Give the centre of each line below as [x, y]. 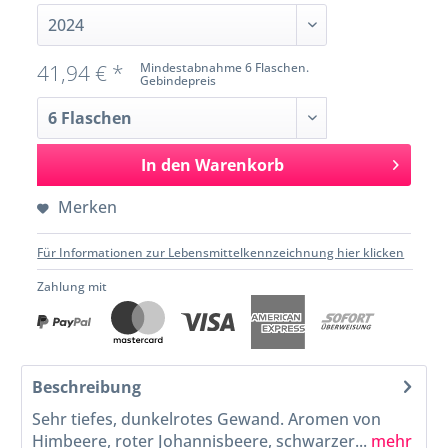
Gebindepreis [178, 80]
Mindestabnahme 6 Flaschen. [225, 67]
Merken [88, 206]
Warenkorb [239, 164]
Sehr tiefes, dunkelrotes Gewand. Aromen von [207, 418]
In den [165, 164]
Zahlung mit [72, 286]
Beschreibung [87, 386]
